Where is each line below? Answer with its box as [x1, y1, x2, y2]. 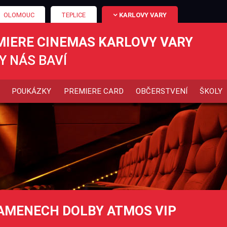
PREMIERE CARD [63, 86, 124, 96]
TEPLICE [61, 11, 86, 19]
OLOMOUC [3, 11, 34, 19]
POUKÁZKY [12, 86, 52, 96]
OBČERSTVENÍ [136, 86, 188, 96]
